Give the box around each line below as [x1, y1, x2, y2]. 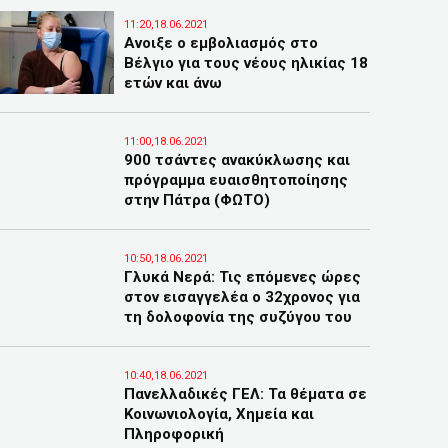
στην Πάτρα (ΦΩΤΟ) [124, 191, 270, 209]
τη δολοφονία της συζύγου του [124, 308, 352, 326]
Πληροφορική [124, 425, 224, 443]
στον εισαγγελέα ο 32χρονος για [124, 288, 360, 306]
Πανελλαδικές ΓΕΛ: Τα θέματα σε [124, 385, 367, 403]
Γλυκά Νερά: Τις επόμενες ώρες [124, 268, 361, 286]
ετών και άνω [124, 74, 222, 92]
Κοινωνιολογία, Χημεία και [124, 405, 314, 423]
